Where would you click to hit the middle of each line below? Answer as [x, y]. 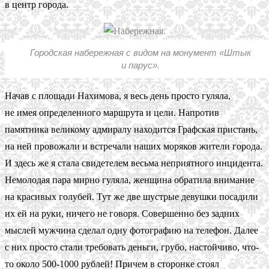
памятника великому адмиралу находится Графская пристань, [131, 129]
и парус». [141, 65]
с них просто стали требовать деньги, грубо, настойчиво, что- [132, 247]
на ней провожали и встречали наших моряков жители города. [134, 146]
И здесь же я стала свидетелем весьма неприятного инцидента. [134, 163]
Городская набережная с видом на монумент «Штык [141, 52]
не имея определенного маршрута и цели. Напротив [112, 112]
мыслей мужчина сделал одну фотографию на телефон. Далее [131, 230]
